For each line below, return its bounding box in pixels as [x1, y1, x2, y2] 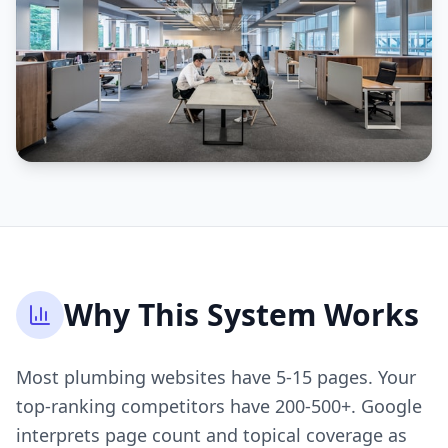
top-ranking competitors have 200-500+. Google [16, 393, 422, 418]
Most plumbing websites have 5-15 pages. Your [16, 364, 416, 389]
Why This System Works [64, 293, 419, 335]
